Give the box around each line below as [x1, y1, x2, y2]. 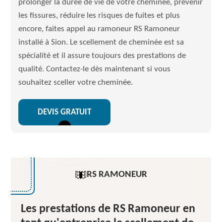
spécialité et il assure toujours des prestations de [18, 52, 186, 60]
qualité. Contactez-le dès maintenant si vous [18, 65, 171, 73]
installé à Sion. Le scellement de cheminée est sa [18, 38, 184, 47]
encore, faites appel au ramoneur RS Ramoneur [18, 25, 180, 33]
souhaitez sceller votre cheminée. [18, 78, 133, 87]
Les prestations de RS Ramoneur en [21, 203, 196, 215]
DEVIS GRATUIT [38, 108, 92, 116]
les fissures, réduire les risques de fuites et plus [18, 11, 180, 20]
